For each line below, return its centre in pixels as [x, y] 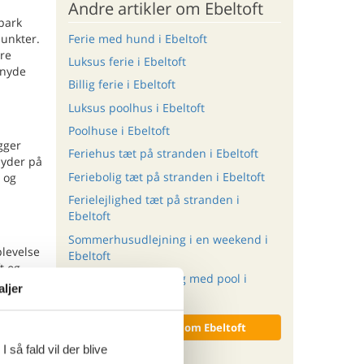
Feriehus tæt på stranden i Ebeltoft [163, 154]
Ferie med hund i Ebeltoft [137, 38]
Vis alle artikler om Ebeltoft [175, 328]
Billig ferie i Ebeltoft [121, 84]
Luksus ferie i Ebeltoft [127, 61]
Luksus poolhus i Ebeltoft [136, 107]
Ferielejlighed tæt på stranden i [154, 200]
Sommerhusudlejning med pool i [157, 279]
